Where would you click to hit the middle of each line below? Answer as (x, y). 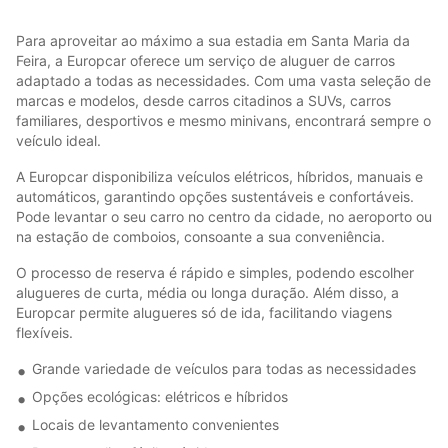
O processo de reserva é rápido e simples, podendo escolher (215, 272)
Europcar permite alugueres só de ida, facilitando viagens (204, 312)
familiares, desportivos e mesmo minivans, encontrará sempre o (223, 120)
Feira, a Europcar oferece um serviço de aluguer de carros (205, 60)
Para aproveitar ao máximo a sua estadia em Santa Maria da (213, 40)
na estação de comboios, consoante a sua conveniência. (200, 236)
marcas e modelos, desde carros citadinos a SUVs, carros (203, 100)
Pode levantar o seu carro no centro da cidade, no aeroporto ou (224, 216)
